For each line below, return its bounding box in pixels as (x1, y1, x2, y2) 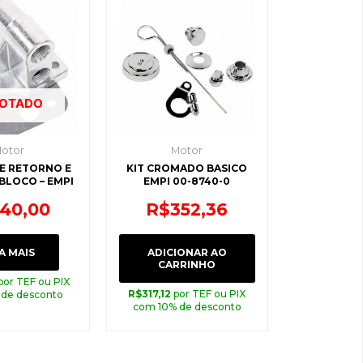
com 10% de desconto (132, 300, 241, 313)
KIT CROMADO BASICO (126, 162, 248, 175)
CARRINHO (158, 258, 216, 271)
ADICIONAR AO (147, 246, 227, 258)
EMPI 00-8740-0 (143, 175, 231, 188)
